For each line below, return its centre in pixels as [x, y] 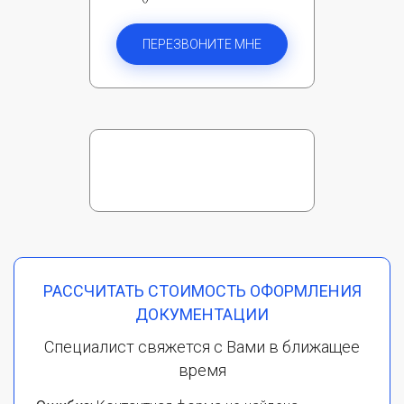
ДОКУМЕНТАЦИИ [202, 314]
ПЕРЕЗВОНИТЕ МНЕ [202, 45]
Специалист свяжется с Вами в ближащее [202, 346]
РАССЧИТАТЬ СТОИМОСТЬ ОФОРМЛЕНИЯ [202, 290]
